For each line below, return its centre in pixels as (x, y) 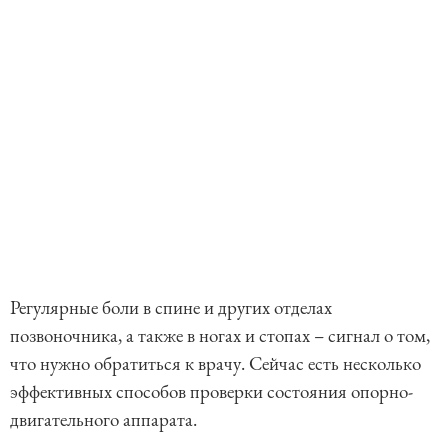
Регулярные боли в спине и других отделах (171, 307)
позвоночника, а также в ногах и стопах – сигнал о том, (220, 335)
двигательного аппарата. (105, 419)
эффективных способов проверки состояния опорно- (211, 391)
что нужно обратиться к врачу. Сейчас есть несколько (215, 363)
